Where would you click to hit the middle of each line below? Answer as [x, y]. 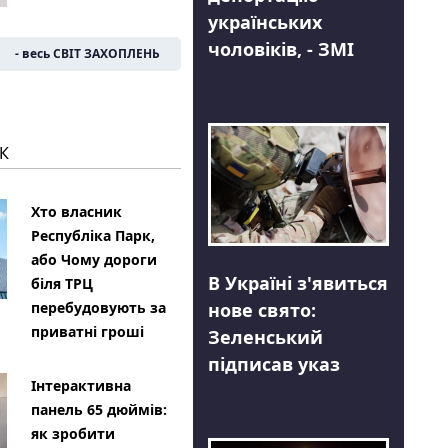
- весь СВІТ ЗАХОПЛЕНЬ [87, 53]
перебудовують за [98, 307]
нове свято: [261, 309]
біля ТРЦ [61, 283]
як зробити [72, 433]
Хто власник [76, 211]
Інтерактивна [80, 385]
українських [264, 21]
